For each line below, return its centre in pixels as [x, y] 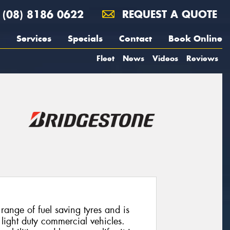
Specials [85, 39]
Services [34, 39]
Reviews [202, 58]
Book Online [195, 39]
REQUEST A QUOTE [168, 14]
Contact [136, 39]
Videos [165, 58]
